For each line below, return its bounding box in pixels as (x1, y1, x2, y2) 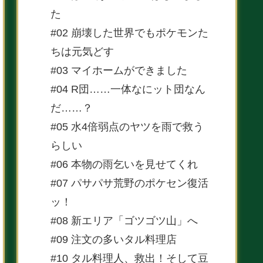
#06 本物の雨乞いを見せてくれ (50, 158, 198, 170)
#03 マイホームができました (50, 64, 187, 76)
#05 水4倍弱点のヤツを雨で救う (50, 120, 204, 133)
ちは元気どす (50, 45, 114, 58)
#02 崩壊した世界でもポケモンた (50, 26, 208, 39)
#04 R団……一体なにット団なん (50, 83, 205, 95)
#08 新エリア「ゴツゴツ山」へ (50, 214, 198, 227)
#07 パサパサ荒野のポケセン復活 (50, 177, 208, 189)
